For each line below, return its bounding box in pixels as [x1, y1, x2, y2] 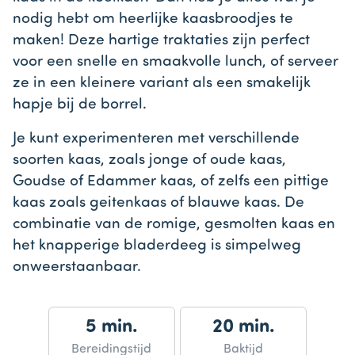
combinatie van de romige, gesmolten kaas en [13, 217, 335, 233]
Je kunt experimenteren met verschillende [13, 132, 300, 147]
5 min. [85, 317, 138, 337]
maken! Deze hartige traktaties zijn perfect [13, 33, 310, 49]
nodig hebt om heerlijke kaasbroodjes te [13, 12, 293, 28]
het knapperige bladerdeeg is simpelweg [13, 239, 301, 254]
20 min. [212, 317, 275, 337]
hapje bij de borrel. [13, 97, 147, 113]
